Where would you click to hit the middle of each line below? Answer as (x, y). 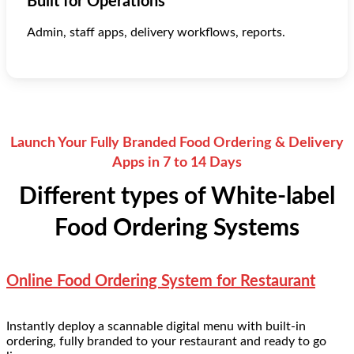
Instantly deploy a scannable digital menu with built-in (156, 326)
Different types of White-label (177, 196)
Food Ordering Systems (177, 228)
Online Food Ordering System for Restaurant (161, 282)
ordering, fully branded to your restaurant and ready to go (166, 341)
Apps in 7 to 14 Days (177, 162)
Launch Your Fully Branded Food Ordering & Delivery (177, 143)
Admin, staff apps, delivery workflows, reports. (156, 32)
